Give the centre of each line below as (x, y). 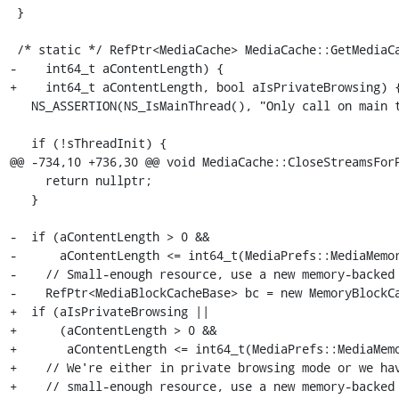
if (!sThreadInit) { (20, 142)
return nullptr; (27, 180)
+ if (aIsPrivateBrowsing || (109, 311)
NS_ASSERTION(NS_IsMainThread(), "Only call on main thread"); (20, 105)
